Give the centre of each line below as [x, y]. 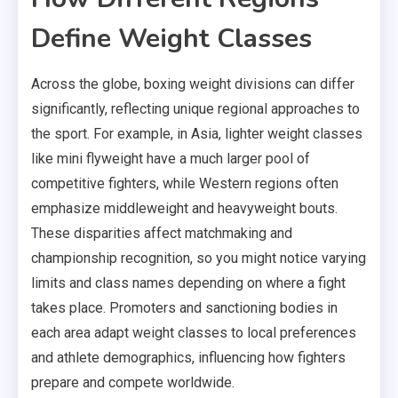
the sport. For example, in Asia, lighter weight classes [197, 133]
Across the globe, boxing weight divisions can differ [193, 84]
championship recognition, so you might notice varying [199, 258]
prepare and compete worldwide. [133, 382]
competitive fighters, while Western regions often [185, 183]
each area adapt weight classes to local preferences [194, 332]
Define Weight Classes [171, 38]
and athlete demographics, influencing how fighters [188, 357]
